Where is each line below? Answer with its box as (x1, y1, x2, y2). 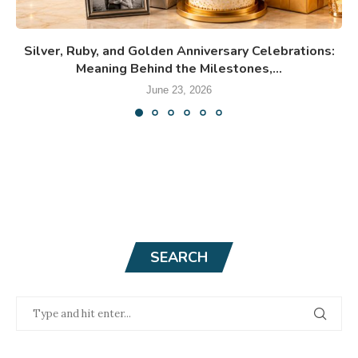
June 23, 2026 (146, 83, 212, 96)
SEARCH (150, 247, 208, 267)
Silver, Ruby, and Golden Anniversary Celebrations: (23, 42, 335, 60)
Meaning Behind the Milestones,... (76, 59, 282, 78)
